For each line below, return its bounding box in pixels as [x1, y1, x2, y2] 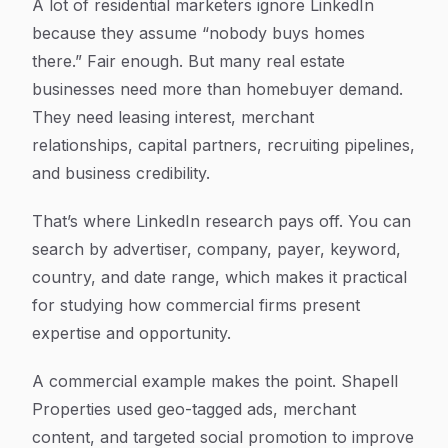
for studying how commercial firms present [32, 295, 360, 315]
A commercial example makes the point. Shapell [32, 371, 398, 391]
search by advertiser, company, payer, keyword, [32, 239, 401, 259]
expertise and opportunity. [32, 323, 231, 343]
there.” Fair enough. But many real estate [32, 51, 345, 71]
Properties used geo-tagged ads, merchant [32, 399, 356, 419]
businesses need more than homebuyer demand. [32, 79, 403, 99]
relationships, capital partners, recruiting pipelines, [32, 135, 415, 155]
